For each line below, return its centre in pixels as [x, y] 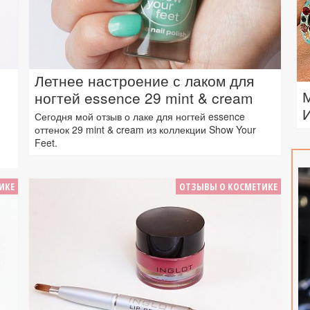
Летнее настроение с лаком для [144, 81]
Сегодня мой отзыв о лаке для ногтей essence [140, 117]
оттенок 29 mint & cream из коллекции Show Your [145, 130]
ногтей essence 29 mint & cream [144, 98]
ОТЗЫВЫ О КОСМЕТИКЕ [228, 187]
